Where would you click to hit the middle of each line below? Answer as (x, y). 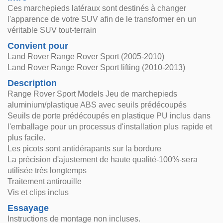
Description (32, 83)
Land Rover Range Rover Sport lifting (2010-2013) (97, 67)
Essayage (28, 208)
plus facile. (27, 138)
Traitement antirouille (45, 181)
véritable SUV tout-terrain (52, 30)
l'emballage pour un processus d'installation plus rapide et (110, 127)
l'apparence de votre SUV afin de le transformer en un (102, 19)
